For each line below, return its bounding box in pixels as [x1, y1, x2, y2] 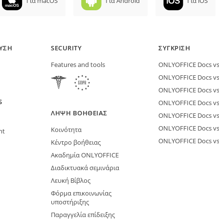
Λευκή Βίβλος [51, 175, 90, 185]
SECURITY [51, 43, 82, 52]
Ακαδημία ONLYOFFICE [51, 150, 119, 159]
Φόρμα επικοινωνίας [51, 188, 111, 197]
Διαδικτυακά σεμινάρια [51, 163, 119, 172]
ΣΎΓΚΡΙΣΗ [158, 43, 191, 52]
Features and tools [51, 60, 105, 69]
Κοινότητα [51, 125, 82, 134]
